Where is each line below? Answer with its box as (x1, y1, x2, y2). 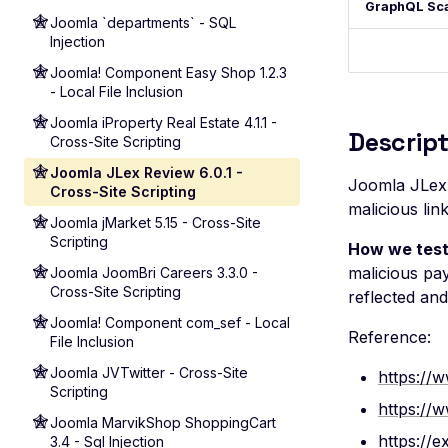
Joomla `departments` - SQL (50, 14, 236, 31)
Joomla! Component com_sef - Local (50, 314, 290, 331)
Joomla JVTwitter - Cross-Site (50, 364, 248, 381)
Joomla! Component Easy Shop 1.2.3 (50, 64, 287, 81)
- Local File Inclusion (50, 83, 183, 100)
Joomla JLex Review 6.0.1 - (50, 164, 243, 181)
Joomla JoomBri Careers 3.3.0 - (50, 264, 258, 281)
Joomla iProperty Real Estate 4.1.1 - (50, 114, 277, 131)
